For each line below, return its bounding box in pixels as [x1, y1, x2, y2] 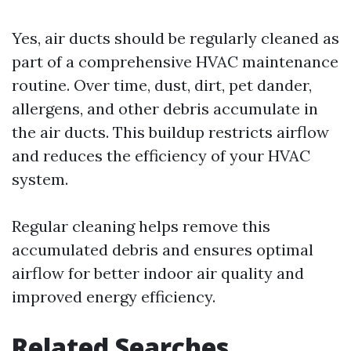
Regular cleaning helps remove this [12, 216, 270, 237]
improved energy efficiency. [12, 287, 215, 307]
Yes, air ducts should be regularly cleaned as [12, 28, 339, 49]
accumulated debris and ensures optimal [12, 240, 313, 260]
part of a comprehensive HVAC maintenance [12, 52, 338, 72]
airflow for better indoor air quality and [12, 263, 304, 284]
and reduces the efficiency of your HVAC [12, 146, 310, 166]
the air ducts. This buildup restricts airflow [12, 122, 329, 143]
